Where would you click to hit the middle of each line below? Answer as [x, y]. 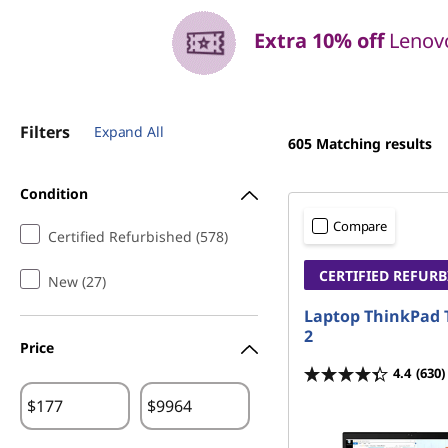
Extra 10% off [319, 41]
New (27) [77, 281]
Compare [360, 226]
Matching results [374, 143]
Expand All [129, 131]
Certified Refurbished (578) [138, 236]
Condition [54, 193]
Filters [45, 132]
